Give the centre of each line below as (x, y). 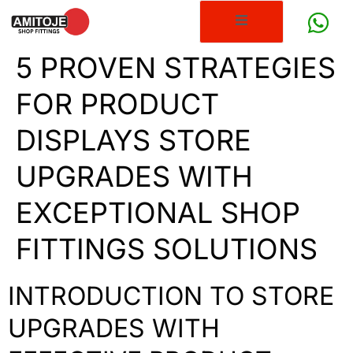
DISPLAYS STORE (134, 141)
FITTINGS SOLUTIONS (167, 249)
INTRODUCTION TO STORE (171, 296)
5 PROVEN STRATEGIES (176, 68)
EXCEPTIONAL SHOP (158, 213)
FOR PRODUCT (117, 104)
